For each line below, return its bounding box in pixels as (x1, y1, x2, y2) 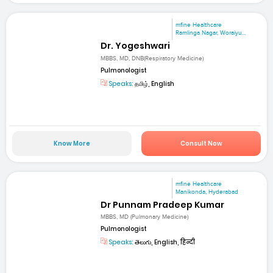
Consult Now (180, 138, 222, 148)
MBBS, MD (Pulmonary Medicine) (101, 213, 189, 221)
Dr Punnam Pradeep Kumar (101, 199, 225, 211)
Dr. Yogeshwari (101, 40, 171, 52)
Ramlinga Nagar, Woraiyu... (175, 29, 246, 37)
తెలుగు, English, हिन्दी (133, 238, 196, 247)
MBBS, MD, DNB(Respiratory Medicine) (101, 54, 204, 62)
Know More (53, 138, 90, 148)
